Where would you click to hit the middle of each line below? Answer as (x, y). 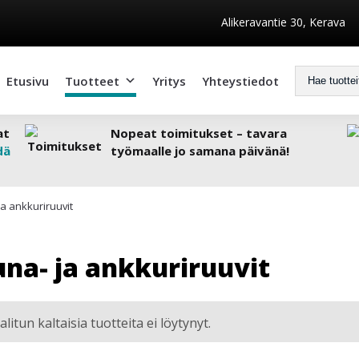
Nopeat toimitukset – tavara (199, 133)
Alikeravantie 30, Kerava (284, 22)
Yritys (169, 81)
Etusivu (27, 81)
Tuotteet (92, 81)
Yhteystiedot (240, 81)
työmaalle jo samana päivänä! (200, 151)
